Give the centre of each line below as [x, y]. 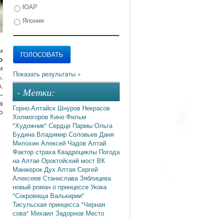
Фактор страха [35, 151]
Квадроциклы [78, 151]
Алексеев [28, 178]
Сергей [88, 169]
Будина [25, 134]
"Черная [93, 204]
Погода [109, 151]
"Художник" [31, 125]
